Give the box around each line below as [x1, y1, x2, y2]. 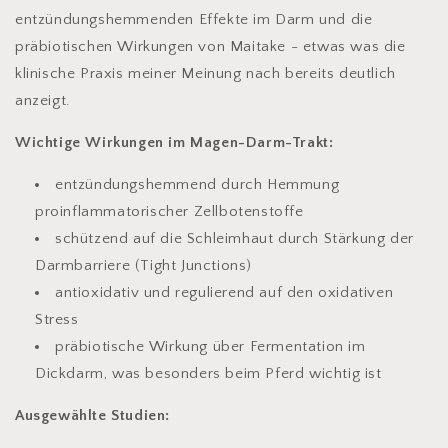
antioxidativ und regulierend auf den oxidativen [55, 283, 394, 301]
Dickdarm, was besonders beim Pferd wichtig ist [35, 364, 382, 382]
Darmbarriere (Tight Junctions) [35, 256, 253, 274]
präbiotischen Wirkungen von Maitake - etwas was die [15, 37, 406, 55]
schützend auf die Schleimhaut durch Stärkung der [55, 229, 414, 247]
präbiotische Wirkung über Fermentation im [55, 337, 366, 355]
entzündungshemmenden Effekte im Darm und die [15, 10, 373, 28]
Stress [35, 310, 79, 328]
